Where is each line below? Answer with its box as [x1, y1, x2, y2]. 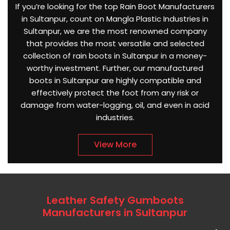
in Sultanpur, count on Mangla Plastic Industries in [22, 13, 208, 25]
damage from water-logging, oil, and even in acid [21, 100, 209, 111]
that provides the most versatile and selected [26, 38, 204, 49]
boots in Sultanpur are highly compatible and [29, 75, 201, 86]
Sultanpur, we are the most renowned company [23, 26, 207, 37]
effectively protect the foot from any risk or [31, 87, 199, 99]
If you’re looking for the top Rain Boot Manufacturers [15, 1, 215, 12]
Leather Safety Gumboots [46, 193, 184, 208]
